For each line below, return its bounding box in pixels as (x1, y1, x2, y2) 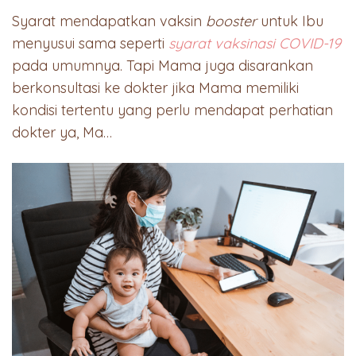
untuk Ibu (257, 12, 323, 31)
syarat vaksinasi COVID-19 (168, 34, 341, 53)
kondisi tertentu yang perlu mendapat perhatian (12, 101, 333, 120)
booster (206, 12, 257, 31)
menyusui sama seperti (12, 34, 168, 53)
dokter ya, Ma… (12, 123, 112, 142)
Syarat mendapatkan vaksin (12, 12, 206, 31)
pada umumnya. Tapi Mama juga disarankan (12, 56, 313, 75)
